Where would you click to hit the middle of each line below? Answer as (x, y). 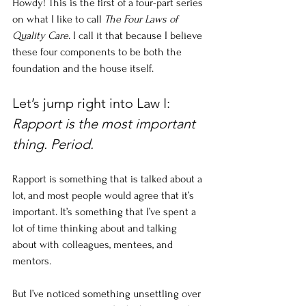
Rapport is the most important (106, 124)
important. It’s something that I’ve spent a (106, 212)
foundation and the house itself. (84, 69)
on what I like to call (58, 19)
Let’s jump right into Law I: (93, 103)
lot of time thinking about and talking (96, 228)
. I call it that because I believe (137, 36)
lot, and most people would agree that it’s (105, 196)
